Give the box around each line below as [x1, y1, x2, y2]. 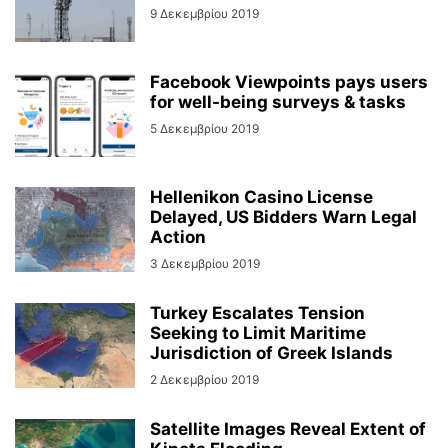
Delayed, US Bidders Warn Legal [150, 207, 417, 227]
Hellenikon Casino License [150, 187, 373, 207]
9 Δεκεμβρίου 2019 [150, 6, 259, 21]
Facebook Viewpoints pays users [150, 72, 428, 92]
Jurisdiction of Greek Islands [150, 343, 393, 363]
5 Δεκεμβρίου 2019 [150, 121, 259, 136]
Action [150, 227, 206, 247]
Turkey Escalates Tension [150, 303, 365, 323]
